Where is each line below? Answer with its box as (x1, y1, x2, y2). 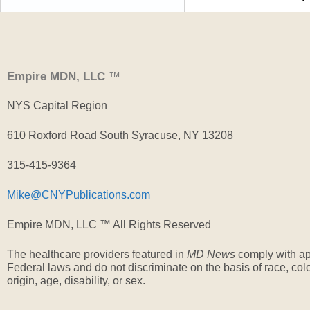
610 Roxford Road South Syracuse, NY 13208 (7, 129, 233, 141)
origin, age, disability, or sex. (7, 275, 145, 286)
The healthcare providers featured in (7, 248, 187, 260)
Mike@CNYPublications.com (7, 189, 150, 201)
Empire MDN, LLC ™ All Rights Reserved (7, 219, 211, 230)
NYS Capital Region (7, 100, 107, 111)
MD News (187, 248, 235, 260)
